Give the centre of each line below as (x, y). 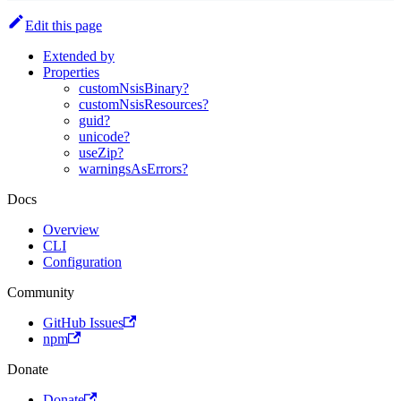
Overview (71, 229)
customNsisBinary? (134, 88)
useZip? (101, 152)
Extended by (79, 55)
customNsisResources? (144, 104)
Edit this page (64, 25)
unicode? (104, 136)
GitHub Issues (83, 322)
